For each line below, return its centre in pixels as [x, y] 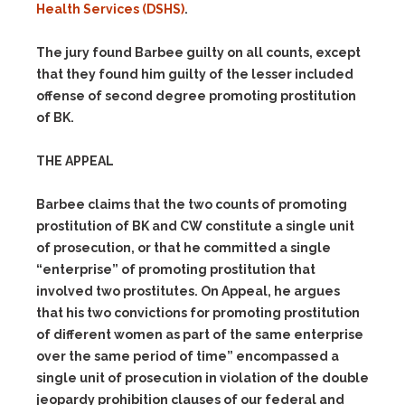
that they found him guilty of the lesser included [195, 74]
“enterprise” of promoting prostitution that [176, 269]
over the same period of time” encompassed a [188, 356]
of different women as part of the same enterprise [200, 334]
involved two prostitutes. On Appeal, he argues [188, 291]
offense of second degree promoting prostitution [196, 96]
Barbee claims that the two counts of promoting [192, 204]
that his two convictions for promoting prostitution [198, 313]
